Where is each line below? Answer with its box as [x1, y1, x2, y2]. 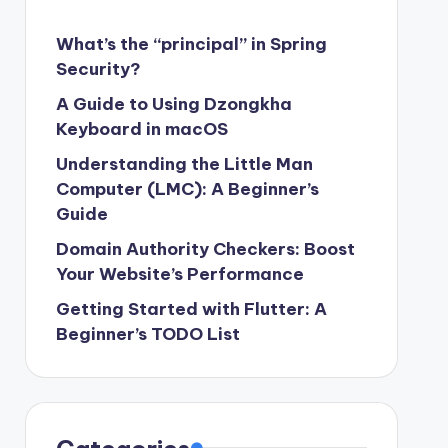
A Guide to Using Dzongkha [55, 92, 292, 115]
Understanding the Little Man [55, 152, 313, 175]
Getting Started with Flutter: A [55, 297, 327, 320]
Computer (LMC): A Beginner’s [55, 177, 319, 200]
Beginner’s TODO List [55, 322, 240, 345]
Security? [55, 57, 141, 80]
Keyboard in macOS [55, 117, 228, 140]
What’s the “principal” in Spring [55, 32, 327, 55]
